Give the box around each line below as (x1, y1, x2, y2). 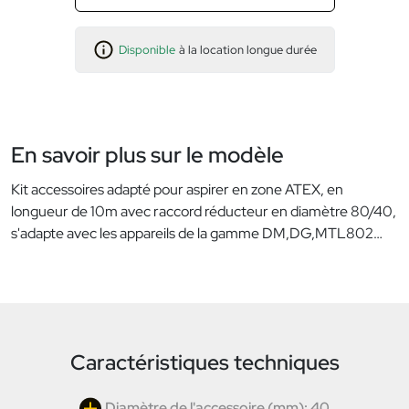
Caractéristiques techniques (69, 349, 340, 377)
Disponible (119, 42, 175, 58)
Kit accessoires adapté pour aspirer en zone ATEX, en (11, 180, 343, 200)
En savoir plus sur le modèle (11, 141, 284, 170)
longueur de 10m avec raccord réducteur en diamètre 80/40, (11, 202, 396, 222)
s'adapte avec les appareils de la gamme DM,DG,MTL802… (11, 224, 383, 244)
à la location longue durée (179, 42, 317, 58)
